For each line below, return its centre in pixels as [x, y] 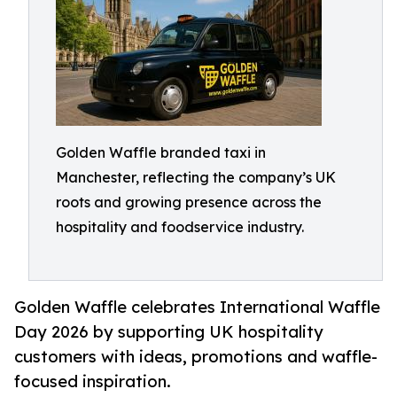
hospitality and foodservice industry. [180, 227]
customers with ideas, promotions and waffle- [196, 357]
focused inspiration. [93, 381]
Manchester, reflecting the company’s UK [196, 177]
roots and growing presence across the [189, 202]
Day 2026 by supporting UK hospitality [169, 332]
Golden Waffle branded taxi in [161, 152]
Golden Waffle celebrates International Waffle [197, 307]
